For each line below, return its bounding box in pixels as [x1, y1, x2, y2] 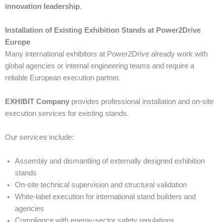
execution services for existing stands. [5, 109, 129, 117]
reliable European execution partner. [5, 73, 120, 82]
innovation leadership [5, 2, 80, 10]
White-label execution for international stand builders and [15, 192, 196, 201]
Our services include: [5, 133, 74, 141]
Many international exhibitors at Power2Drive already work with [5, 50, 208, 58]
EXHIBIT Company [5, 97, 69, 106]
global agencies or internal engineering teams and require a [5, 61, 194, 70]
